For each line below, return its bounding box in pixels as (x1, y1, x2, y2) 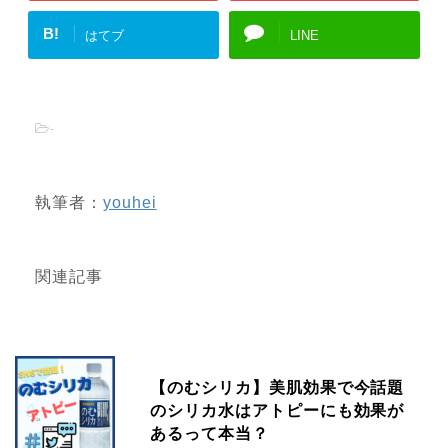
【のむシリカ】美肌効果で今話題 (150, 379, 405, 396)
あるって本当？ (150, 425, 269, 442)
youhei (102, 194, 157, 211)
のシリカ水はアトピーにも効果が (150, 402, 405, 419)
